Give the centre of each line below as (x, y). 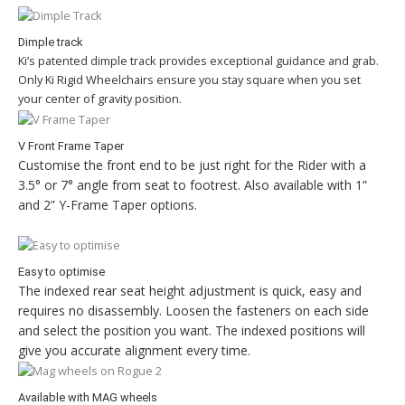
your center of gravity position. (100, 99)
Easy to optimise (61, 271)
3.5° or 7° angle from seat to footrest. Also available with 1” (193, 184)
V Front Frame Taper (71, 146)
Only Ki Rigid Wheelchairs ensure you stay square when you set (189, 80)
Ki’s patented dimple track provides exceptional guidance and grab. (198, 61)
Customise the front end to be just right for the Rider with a (192, 165)
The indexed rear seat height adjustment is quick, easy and (190, 290)
